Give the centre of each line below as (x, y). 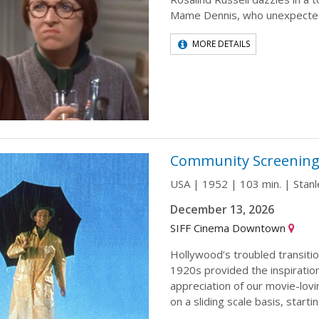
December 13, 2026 (222, 210)
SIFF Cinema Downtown (229, 228)
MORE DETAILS (221, 43)
